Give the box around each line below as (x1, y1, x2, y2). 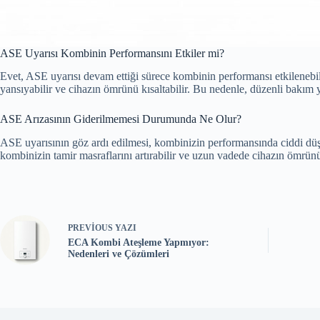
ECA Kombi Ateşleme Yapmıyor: (68, 236, 209, 248)
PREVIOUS (68, 222, 115, 233)
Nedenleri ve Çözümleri (68, 248, 169, 259)
